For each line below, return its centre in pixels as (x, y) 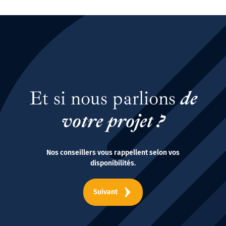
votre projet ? (113, 121)
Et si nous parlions (105, 98)
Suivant (105, 192)
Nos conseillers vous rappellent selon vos (113, 152)
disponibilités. (113, 163)
